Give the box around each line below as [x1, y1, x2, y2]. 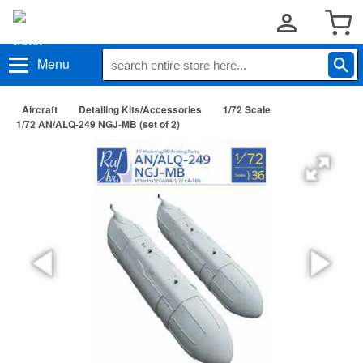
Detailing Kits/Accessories [79, 102, 202, 117]
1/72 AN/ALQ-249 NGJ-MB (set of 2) [16, 117, 180, 131]
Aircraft [22, 102, 58, 117]
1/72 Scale [223, 102, 271, 117]
